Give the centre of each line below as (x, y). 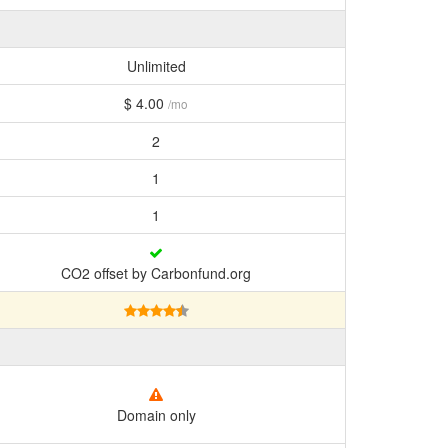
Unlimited (156, 66)
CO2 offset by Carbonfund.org (156, 273)
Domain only (156, 415)
